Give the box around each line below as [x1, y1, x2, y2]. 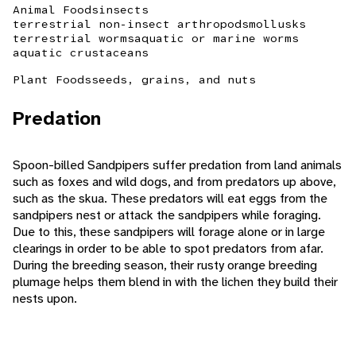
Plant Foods [13, 72, 91, 87]
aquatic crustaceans [13, 45, 149, 60]
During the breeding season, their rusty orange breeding [13, 257, 317, 274]
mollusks [249, 17, 306, 32]
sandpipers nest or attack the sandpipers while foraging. [13, 207, 321, 224]
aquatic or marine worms [134, 31, 299, 46]
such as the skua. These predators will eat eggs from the [13, 190, 327, 207]
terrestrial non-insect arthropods [13, 17, 249, 32]
